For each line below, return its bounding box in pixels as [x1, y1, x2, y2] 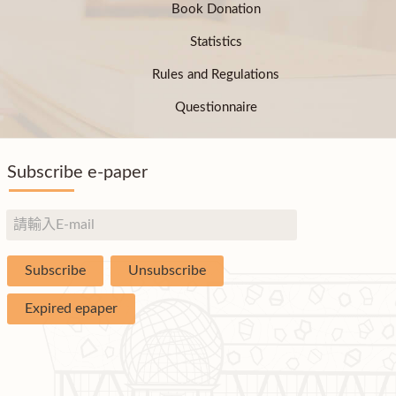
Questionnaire [174, 100, 257, 114]
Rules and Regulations [152, 67, 279, 81]
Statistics [189, 34, 242, 49]
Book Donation [171, 2, 261, 16]
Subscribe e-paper [7, 164, 148, 181]
